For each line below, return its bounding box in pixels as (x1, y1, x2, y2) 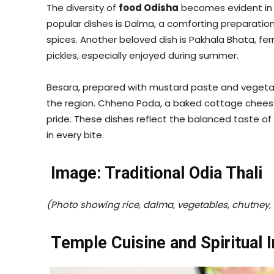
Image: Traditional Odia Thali (46, 163, 262, 183)
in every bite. (46, 128, 104, 141)
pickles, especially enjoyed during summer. (46, 48, 239, 62)
